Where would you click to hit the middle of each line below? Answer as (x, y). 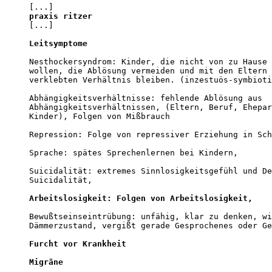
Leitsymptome (58, 43)
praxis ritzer (61, 16)
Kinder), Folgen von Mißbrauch (100, 116)
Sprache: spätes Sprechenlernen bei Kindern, (134, 152)
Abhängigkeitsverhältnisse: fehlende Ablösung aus (146, 98)
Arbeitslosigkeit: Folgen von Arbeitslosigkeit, (141, 198)
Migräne (46, 262)
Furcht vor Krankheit (78, 243)
